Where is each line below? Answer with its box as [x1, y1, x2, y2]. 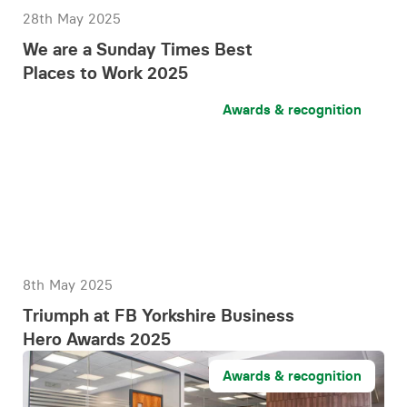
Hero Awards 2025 [23, 328, 171, 350]
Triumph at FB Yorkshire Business [23, 304, 294, 326]
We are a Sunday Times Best [23, 38, 253, 60]
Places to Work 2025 [23, 62, 188, 84]
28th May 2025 [23, 10, 121, 27]
